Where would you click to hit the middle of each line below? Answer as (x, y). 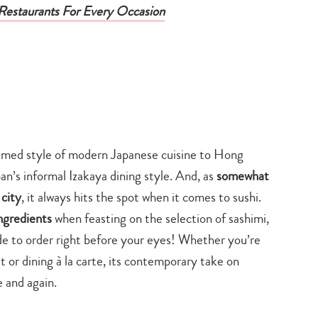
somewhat (241, 175)
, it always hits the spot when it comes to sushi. (141, 197)
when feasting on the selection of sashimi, (160, 218)
